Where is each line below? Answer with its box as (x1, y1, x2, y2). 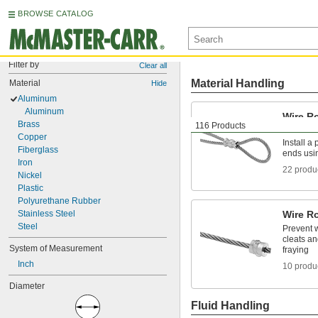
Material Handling (191, 77, 285, 89)
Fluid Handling (191, 300, 270, 312)
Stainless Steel (18, 209, 75, 219)
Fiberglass (18, 145, 58, 155)
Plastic (18, 183, 43, 193)
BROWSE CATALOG (18, 9, 94, 18)
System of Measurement (9, 243, 102, 253)
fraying (283, 245, 309, 255)
